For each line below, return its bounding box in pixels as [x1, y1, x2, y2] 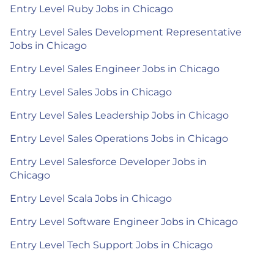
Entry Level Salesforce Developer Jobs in [10, 155, 207, 168]
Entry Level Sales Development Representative [10, 26, 242, 38]
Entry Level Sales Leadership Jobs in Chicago [10, 109, 229, 121]
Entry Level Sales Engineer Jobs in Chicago [10, 62, 220, 75]
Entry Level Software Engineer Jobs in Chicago [10, 215, 238, 228]
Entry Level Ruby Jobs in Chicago [10, 2, 173, 15]
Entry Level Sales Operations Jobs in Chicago [10, 132, 228, 144]
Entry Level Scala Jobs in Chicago [10, 192, 172, 204]
